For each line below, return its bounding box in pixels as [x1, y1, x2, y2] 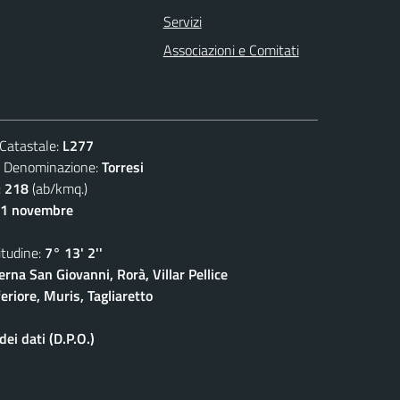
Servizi [162, 10, 202, 32]
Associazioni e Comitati [162, 38, 299, 61]
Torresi [102, 155, 144, 178]
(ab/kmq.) [29, 177, 87, 199]
